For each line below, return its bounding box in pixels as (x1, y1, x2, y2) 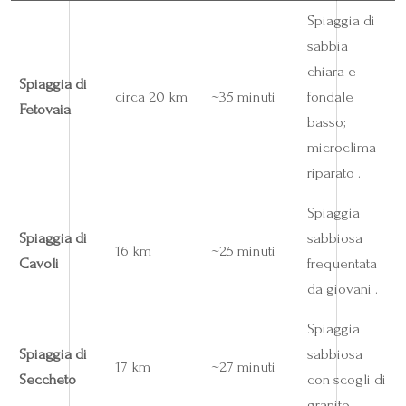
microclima (306, 139, 376, 157)
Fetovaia (18, 101, 71, 119)
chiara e (306, 63, 356, 81)
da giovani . (306, 280, 378, 298)
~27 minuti (210, 358, 275, 376)
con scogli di (306, 371, 386, 389)
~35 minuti (210, 88, 275, 106)
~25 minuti (210, 242, 275, 260)
